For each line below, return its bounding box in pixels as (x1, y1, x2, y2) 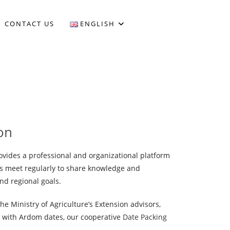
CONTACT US (5, 19, 55, 28)
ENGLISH (80, 19, 115, 28)
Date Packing (123, 212, 167, 222)
